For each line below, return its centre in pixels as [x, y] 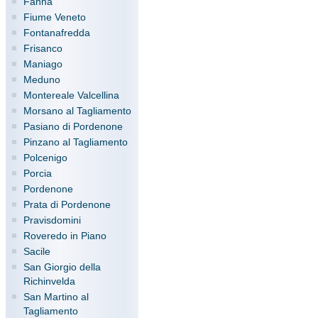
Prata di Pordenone [67, 204]
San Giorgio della [62, 267]
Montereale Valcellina [71, 95]
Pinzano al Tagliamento [76, 142]
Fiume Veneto [55, 17]
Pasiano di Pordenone [73, 126]
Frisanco [43, 48]
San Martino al [56, 297]
